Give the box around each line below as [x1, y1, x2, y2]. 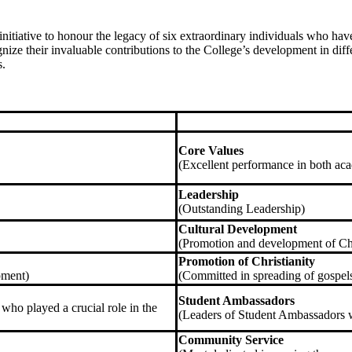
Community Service [178, 332, 284, 346]
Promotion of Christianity [178, 254, 315, 268]
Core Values [178, 143, 244, 157]
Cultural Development [178, 222, 297, 236]
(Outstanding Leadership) [178, 201, 305, 215]
